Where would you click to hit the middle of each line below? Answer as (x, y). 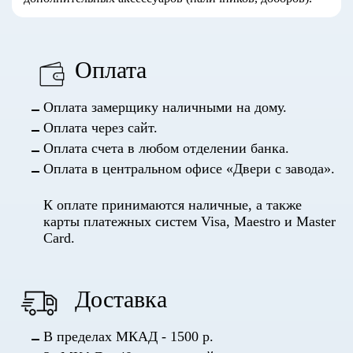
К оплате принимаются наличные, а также (173, 204)
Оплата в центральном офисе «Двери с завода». (189, 168)
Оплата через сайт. (100, 127)
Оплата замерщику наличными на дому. (165, 107)
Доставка (121, 299)
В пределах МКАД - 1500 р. (128, 336)
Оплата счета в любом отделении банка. (166, 148)
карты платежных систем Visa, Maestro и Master (190, 221)
